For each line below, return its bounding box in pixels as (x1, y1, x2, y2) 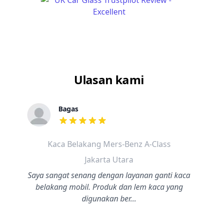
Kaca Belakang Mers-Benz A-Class (47, 139, 171, 149)
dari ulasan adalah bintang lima (58, 120, 174, 131)
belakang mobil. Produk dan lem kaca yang (35, 182, 183, 192)
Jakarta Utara (85, 154, 133, 165)
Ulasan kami (74, 72, 144, 88)
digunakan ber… (82, 193, 136, 204)
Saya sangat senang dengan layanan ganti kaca (28, 170, 190, 181)
